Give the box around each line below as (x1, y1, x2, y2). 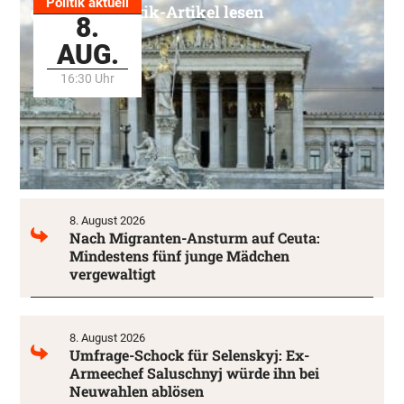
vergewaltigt (69, 264, 156, 284)
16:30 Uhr (60, 71, 115, 87)
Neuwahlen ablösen (69, 381, 204, 401)
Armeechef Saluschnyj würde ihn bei (69, 363, 319, 383)
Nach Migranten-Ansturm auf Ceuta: (69, 228, 320, 248)
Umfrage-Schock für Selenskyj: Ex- (69, 345, 309, 365)
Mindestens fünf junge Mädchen (69, 246, 289, 266)
